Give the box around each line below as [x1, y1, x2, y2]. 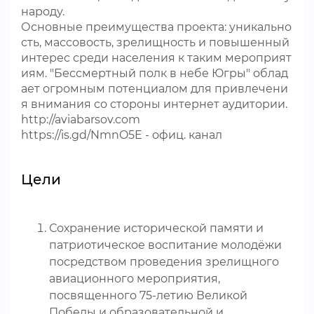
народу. [21, 5, 67, 18]
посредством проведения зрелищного [49, 255, 279, 268]
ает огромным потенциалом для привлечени [21, 82, 288, 95]
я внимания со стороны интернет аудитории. [21, 97, 287, 111]
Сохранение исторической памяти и [49, 221, 264, 235]
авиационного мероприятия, [49, 272, 220, 285]
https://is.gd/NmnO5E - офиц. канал [21, 128, 222, 142]
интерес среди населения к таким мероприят [21, 51, 292, 64]
